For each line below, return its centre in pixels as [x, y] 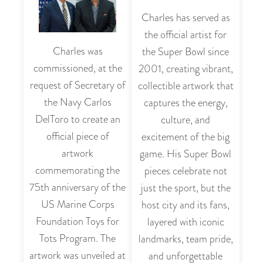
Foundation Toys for [77, 222]
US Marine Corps [77, 205]
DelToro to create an [77, 119]
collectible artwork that [186, 85]
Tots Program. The [77, 239]
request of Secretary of [77, 85]
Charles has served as [186, 17]
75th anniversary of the [77, 188]
